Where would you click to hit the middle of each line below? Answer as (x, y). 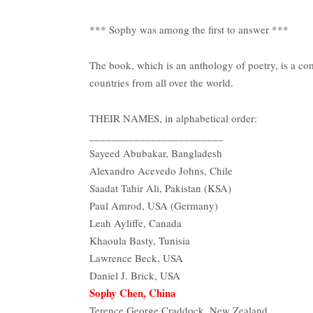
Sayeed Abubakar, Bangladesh (156, 153)
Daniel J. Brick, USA (135, 275)
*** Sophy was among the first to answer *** (189, 29)
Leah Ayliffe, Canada (136, 223)
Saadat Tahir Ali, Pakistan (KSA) (160, 188)
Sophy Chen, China (133, 292)
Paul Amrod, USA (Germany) (154, 205)
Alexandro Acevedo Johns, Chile (161, 170)
